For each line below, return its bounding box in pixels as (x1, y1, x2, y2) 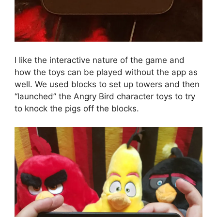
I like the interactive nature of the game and (15, 55, 185, 65)
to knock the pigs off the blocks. (15, 103, 139, 113)
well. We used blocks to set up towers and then (15, 79, 200, 89)
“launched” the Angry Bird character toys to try (15, 91, 195, 101)
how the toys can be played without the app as (15, 67, 198, 77)
